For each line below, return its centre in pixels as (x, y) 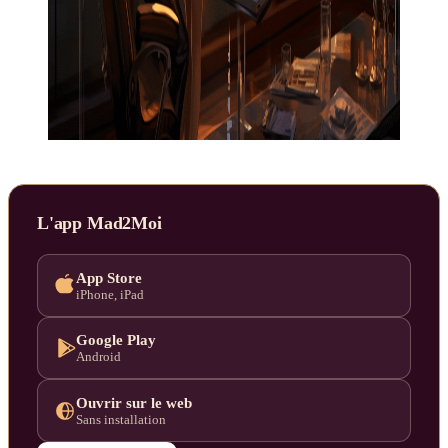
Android (98, 357)
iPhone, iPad (110, 294)
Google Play (116, 340)
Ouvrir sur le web (134, 402)
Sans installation (121, 420)
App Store (109, 277)
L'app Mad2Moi (99, 223)
